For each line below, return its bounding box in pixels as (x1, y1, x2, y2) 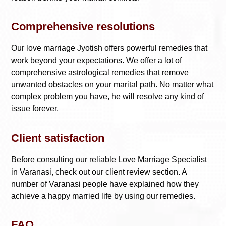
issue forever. (11, 104, 59, 114)
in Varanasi (11, 167, 51, 176)
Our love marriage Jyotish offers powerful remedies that (11, 44, 207, 53)
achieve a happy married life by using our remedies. (11, 191, 195, 200)
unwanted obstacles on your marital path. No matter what (11, 80, 213, 89)
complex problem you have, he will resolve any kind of (11, 92, 204, 101)
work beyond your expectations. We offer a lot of (11, 56, 182, 65)
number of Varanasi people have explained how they (11, 179, 199, 188)
